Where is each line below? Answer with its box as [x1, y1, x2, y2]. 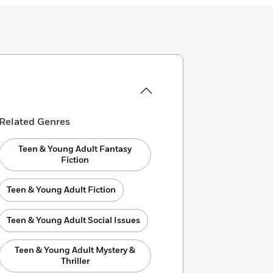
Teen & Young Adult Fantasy [18, 143, 132, 155]
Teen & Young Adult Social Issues [7, 214, 141, 226]
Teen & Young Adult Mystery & [15, 244, 136, 256]
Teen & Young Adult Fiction [7, 184, 116, 196]
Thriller [60, 255, 90, 267]
